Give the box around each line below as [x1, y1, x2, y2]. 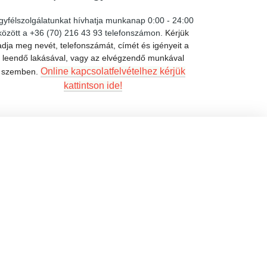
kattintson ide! [64, 80, 122, 91]
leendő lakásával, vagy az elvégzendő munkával [2, 53, 184, 63]
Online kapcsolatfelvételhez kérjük [40, 66, 185, 76]
